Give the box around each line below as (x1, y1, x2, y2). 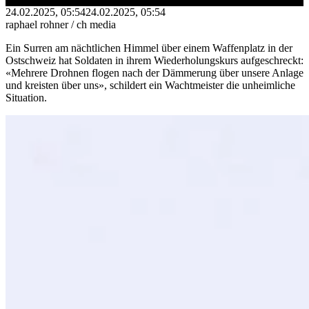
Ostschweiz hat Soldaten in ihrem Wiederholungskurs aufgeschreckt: (6, 54, 303, 66)
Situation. (6, 91, 47, 103)
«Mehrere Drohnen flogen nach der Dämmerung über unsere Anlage (6, 66, 303, 79)
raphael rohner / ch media (6, 18, 116, 30)
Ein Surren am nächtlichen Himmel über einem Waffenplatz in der (6, 41, 292, 54)
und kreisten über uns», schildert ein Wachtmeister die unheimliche (6, 79, 295, 91)
